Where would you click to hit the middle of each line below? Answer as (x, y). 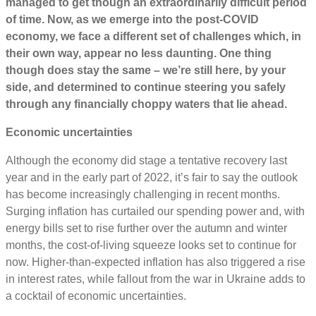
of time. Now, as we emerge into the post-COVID (132, 20)
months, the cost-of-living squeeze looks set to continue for (151, 245)
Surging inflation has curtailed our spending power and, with (155, 212)
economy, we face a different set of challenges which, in (153, 37)
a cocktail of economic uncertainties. (96, 296)
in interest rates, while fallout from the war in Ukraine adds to (156, 279)
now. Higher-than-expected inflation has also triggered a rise (156, 262)
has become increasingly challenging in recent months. (143, 195)
